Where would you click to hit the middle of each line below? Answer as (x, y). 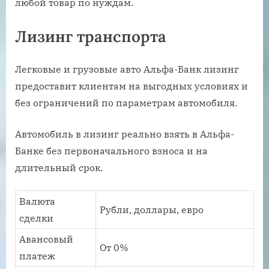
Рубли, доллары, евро (152, 209)
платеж (38, 255)
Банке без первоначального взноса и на (111, 150)
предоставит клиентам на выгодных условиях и (131, 86)
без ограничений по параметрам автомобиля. (126, 102)
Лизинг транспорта (91, 36)
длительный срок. (59, 167)
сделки (37, 218)
